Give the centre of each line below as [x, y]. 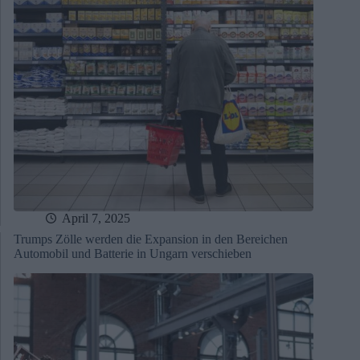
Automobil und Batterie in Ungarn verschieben [133, 254]
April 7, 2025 [96, 219]
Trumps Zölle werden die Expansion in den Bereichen [151, 239]
